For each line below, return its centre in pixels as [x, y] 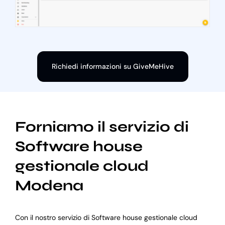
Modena [49, 186]
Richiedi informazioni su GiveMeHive [113, 67]
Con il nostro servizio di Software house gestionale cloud [106, 217]
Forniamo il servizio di [102, 127]
